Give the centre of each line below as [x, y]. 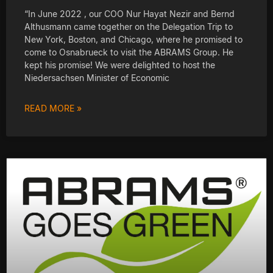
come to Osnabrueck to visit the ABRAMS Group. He [129, 52]
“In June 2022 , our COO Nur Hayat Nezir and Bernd [129, 13]
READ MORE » [53, 108]
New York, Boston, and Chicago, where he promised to [133, 39]
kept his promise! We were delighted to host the [120, 65]
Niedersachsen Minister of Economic [97, 77]
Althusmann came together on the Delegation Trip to [129, 26]
